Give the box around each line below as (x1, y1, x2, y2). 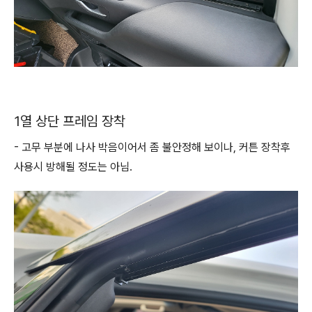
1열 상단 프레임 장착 (14, 113, 129, 130)
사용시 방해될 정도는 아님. (14, 160, 135, 173)
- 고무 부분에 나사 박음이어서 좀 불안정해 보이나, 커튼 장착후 (14, 141, 290, 154)
